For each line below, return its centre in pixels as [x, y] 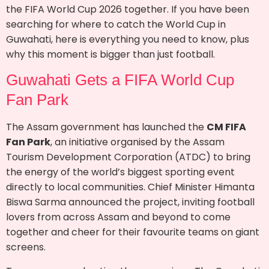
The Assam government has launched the [106, 127]
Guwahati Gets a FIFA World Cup [120, 80]
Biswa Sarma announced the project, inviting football [130, 202]
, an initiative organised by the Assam [138, 142]
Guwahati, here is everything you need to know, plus [128, 39]
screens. [26, 247]
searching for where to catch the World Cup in [116, 24]
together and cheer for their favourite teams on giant [133, 232]
